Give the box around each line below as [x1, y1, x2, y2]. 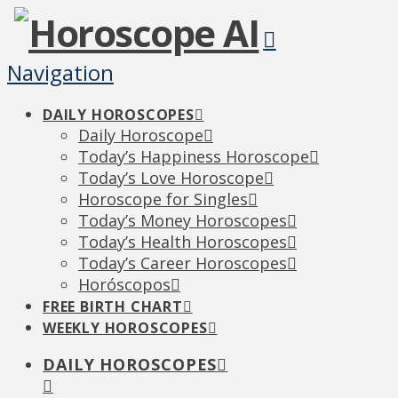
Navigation [7, 58, 114, 87]
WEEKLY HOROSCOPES [43, 318, 208, 338]
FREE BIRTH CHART [43, 297, 183, 316]
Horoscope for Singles [78, 188, 248, 210]
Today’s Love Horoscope [78, 167, 264, 188]
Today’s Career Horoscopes [78, 252, 287, 274]
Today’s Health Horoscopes [78, 231, 287, 252]
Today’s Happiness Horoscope [78, 146, 309, 167]
